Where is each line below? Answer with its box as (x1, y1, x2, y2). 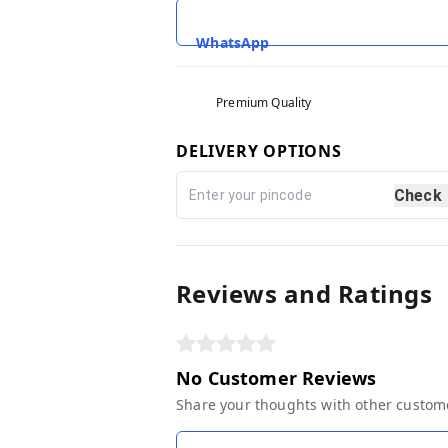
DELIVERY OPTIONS (176, 140, 342, 163)
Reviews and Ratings (176, 277, 433, 311)
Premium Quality (216, 94, 312, 112)
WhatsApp (196, 33, 270, 53)
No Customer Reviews (176, 366, 377, 391)
